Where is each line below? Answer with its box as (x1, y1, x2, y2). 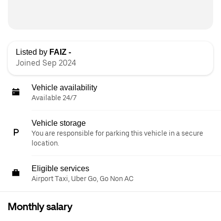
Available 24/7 (32, 94, 76, 102)
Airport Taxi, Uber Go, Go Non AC (32, 175, 134, 183)
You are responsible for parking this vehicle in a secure (32, 129, 203, 137)
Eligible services (32, 164, 89, 173)
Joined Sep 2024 (16, 58, 76, 68)
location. (32, 139, 59, 147)
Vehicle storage (32, 119, 86, 127)
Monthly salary (8, 201, 73, 213)
